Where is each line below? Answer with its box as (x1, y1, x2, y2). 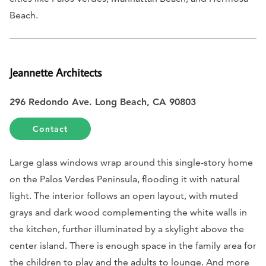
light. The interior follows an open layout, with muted (9, 189, 238, 201)
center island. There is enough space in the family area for (9, 239, 256, 251)
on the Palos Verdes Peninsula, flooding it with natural (9, 173, 240, 185)
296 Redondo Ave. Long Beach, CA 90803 (9, 96, 199, 107)
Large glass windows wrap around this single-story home (9, 156, 253, 168)
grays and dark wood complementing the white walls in (9, 206, 247, 218)
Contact (33, 123, 68, 134)
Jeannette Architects (9, 64, 102, 80)
